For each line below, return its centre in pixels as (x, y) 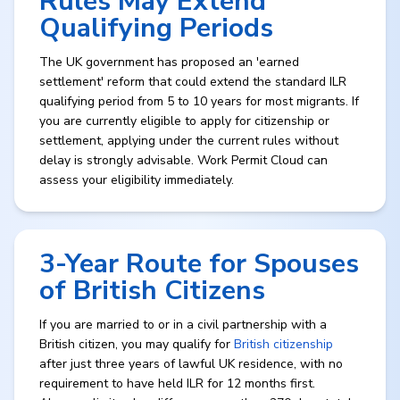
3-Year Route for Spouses (199, 264)
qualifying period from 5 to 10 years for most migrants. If (199, 101)
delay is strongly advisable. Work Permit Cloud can (183, 160)
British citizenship (283, 344)
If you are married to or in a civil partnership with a (183, 325)
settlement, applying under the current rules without (189, 141)
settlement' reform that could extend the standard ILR (193, 82)
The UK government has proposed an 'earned (169, 62)
